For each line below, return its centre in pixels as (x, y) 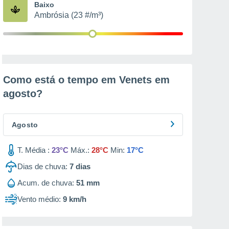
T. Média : (33, 150)
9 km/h (75, 199)
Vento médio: (39, 199)
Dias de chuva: (42, 166)
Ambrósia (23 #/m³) (69, 15)
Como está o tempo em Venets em (86, 80)
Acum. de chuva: (46, 183)
